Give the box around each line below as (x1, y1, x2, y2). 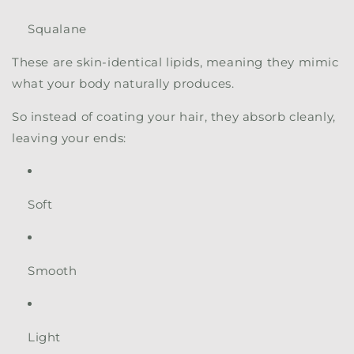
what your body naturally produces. (12, 76, 235, 92)
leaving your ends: (12, 130, 126, 146)
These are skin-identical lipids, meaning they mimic (12, 55, 339, 70)
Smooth (28, 263, 77, 279)
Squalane (28, 21, 87, 37)
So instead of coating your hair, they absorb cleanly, (12, 109, 336, 125)
